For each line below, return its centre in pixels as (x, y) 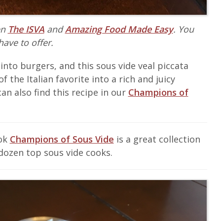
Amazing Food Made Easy (119, 29)
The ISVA (26, 29)
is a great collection (157, 139)
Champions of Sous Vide (62, 139)
